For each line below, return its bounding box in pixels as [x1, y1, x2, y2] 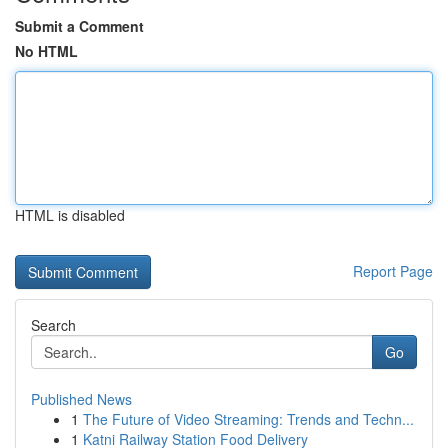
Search [31, 315, 76, 335]
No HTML [15, 41, 78, 61]
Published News [31, 389, 132, 409]
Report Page [353, 261, 433, 281]
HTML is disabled [15, 205, 125, 225]
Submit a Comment [15, 16, 144, 36]
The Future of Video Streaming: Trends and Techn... [83, 409, 414, 429]
